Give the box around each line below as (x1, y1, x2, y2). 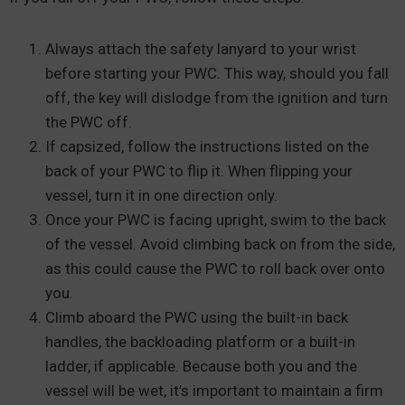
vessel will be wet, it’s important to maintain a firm (45, 381, 383, 400)
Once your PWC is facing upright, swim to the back (45, 211, 386, 230)
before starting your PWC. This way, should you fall (45, 64, 389, 83)
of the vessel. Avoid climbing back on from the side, (45, 235, 395, 254)
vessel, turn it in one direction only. (45, 186, 281, 205)
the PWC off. (45, 113, 132, 132)
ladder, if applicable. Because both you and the (45, 357, 357, 376)
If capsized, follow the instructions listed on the (45, 137, 369, 156)
